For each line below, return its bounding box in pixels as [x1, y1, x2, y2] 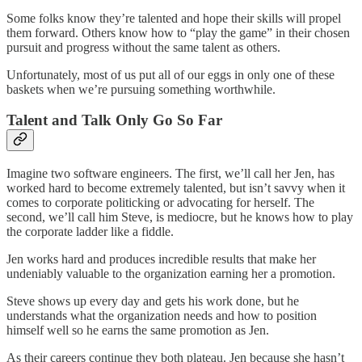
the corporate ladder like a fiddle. [6, 224, 174, 238]
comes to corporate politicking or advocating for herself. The [6, 195, 314, 209]
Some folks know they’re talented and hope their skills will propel [6, 11, 341, 25]
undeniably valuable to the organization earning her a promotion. [6, 266, 335, 280]
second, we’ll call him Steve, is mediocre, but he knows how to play [6, 209, 353, 224]
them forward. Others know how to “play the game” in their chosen [6, 25, 350, 40]
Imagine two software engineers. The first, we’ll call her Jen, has [6, 166, 335, 180]
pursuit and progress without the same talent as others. [6, 40, 280, 54]
